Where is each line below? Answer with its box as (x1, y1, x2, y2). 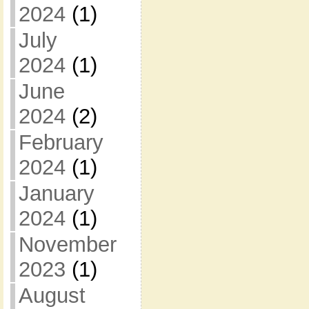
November (18, 232, 117, 257)
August (18, 283, 86, 308)
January (18, 181, 94, 206)
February (18, 130, 103, 154)
